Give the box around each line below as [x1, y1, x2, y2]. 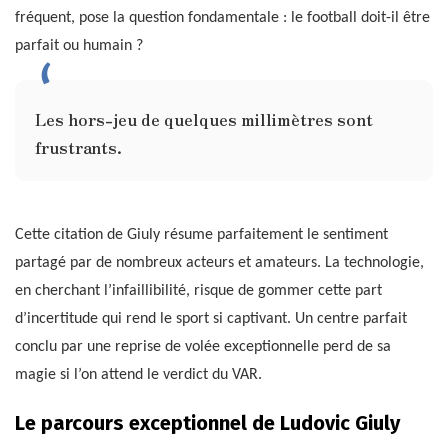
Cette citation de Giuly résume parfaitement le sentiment [15, 226, 388, 243]
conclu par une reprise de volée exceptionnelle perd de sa [15, 338, 391, 355]
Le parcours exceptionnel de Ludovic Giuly [15, 410, 400, 435]
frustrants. [35, 134, 122, 159]
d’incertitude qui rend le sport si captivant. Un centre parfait [15, 310, 407, 327]
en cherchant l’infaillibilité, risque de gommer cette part [15, 282, 382, 299]
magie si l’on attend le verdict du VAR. [15, 366, 262, 383]
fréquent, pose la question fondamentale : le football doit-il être [15, 9, 430, 26]
